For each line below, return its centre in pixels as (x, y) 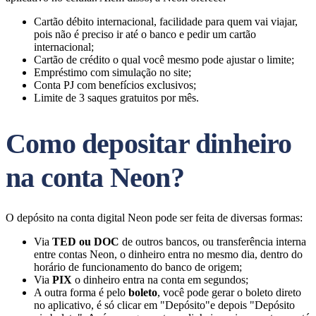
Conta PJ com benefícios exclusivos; (115, 85)
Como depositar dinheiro (149, 144)
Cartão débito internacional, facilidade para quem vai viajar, (166, 22)
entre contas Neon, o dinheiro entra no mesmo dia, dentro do (168, 254)
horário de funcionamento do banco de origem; (138, 267)
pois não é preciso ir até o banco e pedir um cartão (145, 34)
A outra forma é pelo (81, 292)
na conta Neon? (95, 177)
